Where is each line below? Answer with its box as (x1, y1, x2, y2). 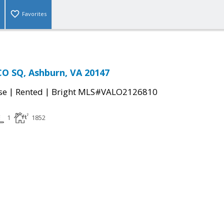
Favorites (22, 10, 46, 18)
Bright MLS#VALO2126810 (51, 86, 157, 98)
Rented (15, 86, 43, 98)
